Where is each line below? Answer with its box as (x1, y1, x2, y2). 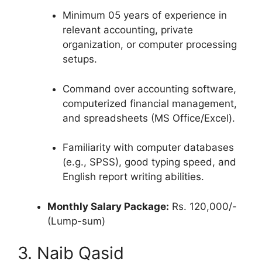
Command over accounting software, (62, 82, 236, 95)
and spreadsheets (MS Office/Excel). (62, 112, 235, 124)
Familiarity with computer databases (62, 142, 234, 153)
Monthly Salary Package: (47, 200, 169, 212)
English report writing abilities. (62, 171, 204, 182)
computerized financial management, (62, 97, 237, 109)
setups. (62, 53, 97, 65)
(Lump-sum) (47, 215, 105, 227)
